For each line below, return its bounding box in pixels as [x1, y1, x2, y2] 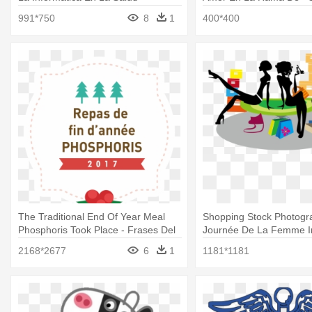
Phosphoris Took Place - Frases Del [18, 224, 175, 236]
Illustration [202, 4, 248, 16]
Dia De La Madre [18, 237, 93, 249]
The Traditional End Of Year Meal [18, 211, 165, 223]
